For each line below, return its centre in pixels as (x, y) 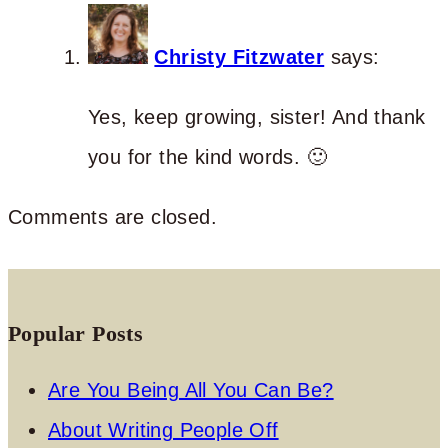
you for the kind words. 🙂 (207, 156)
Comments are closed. (112, 216)
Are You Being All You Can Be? (191, 389)
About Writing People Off (163, 429)
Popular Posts (76, 333)
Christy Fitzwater (239, 56)
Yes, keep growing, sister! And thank (257, 116)
